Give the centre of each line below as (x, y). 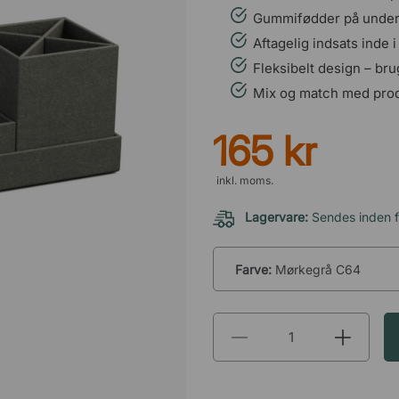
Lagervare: (278, 217)
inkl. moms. (245, 180)
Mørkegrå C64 (318, 269)
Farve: (255, 269)
